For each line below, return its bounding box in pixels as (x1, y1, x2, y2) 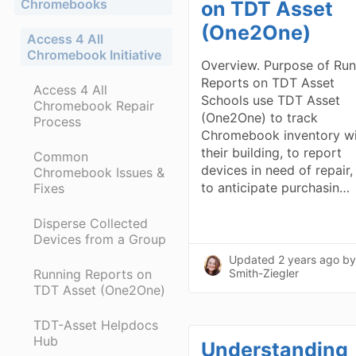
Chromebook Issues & (33, 164, 164, 180)
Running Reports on (33, 265, 152, 282)
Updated (229, 253, 279, 267)
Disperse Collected (33, 215, 148, 231)
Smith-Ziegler (229, 266, 300, 281)
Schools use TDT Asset (201, 91, 341, 108)
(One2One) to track (201, 109, 319, 126)
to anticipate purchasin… (201, 179, 350, 195)
